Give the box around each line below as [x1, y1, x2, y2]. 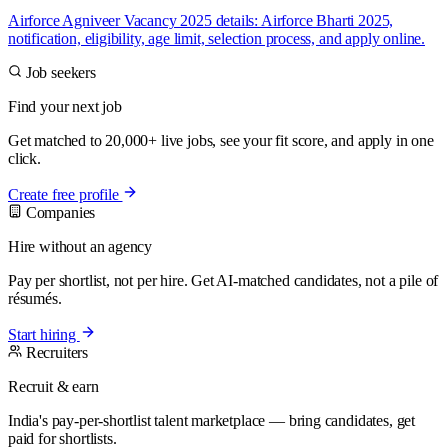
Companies [22, 203, 96, 221]
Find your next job [8, 97, 122, 115]
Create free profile [8, 185, 123, 203]
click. [8, 149, 41, 167]
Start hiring [8, 325, 80, 343]
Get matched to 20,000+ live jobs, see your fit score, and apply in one [8, 131, 434, 149]
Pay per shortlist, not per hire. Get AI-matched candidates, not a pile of [8, 271, 439, 289]
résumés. [8, 289, 62, 307]
